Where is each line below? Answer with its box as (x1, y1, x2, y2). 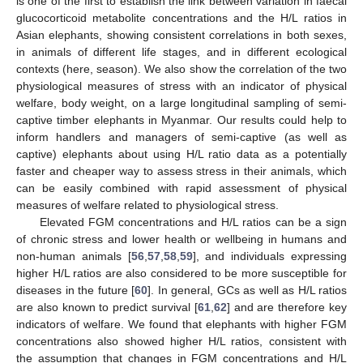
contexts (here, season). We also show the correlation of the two (16, 62, 347, 75)
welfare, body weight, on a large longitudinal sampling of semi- (16, 96, 347, 109)
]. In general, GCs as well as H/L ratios (147, 283, 347, 297)
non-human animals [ (16, 249, 131, 263)
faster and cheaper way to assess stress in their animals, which (16, 164, 347, 177)
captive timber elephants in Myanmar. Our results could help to (16, 113, 347, 126)
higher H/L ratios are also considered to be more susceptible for (16, 266, 347, 280)
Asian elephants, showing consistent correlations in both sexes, (16, 28, 347, 41)
